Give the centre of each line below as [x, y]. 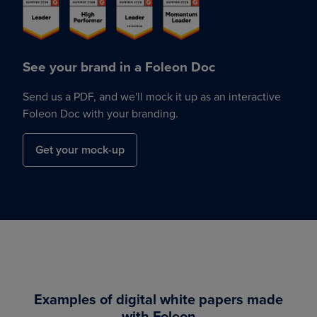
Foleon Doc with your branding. [100, 113]
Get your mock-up [80, 149]
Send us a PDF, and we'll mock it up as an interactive [152, 96]
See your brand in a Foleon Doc [119, 66]
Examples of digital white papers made [158, 299]
